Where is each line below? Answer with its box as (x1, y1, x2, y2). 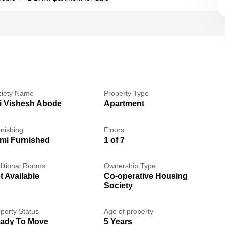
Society (103, 181, 133, 190)
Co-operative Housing (103, 172, 188, 180)
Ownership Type (103, 162, 156, 170)
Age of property (103, 207, 153, 215)
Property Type (103, 89, 149, 97)
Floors (103, 126, 124, 134)
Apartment (103, 99, 144, 108)
